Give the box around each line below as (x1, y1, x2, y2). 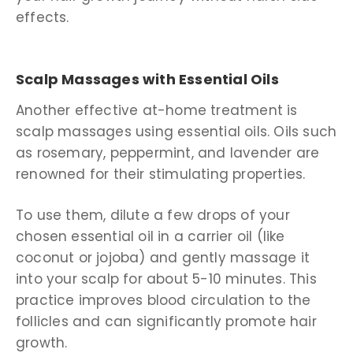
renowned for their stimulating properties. (16, 164, 310, 184)
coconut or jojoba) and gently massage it (16, 248, 310, 268)
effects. (16, 7, 69, 27)
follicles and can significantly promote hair (16, 312, 317, 332)
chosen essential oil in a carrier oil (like (16, 227, 285, 247)
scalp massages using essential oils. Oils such (16, 121, 337, 141)
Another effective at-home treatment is (16, 100, 298, 120)
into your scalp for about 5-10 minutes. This (16, 269, 317, 289)
